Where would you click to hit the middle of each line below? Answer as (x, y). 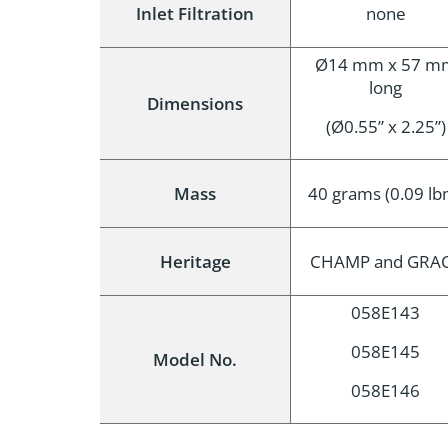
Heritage (195, 261)
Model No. (195, 359)
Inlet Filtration (195, 13)
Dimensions (195, 103)
